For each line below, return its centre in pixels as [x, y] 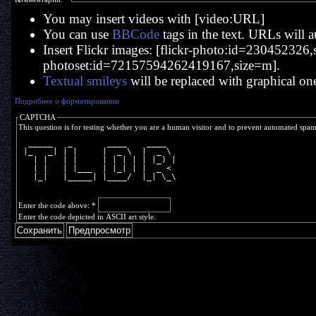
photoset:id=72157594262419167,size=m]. [161, 65]
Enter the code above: [55, 205]
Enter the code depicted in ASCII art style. [87, 217]
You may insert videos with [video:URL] [153, 19]
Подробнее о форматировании [67, 101]
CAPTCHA [37, 117]
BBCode [135, 34]
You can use [77, 34]
